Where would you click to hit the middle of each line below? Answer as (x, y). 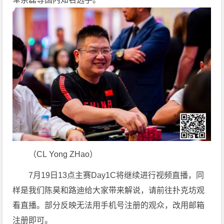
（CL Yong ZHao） (63, 154)
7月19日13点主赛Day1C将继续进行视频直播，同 (116, 175)
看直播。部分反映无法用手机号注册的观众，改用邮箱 (109, 205)
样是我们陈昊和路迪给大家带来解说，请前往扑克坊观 (109, 190)
